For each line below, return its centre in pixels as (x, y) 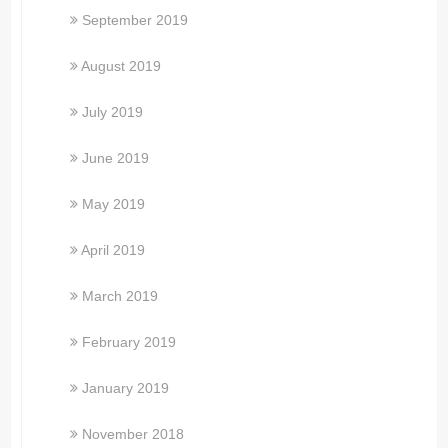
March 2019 (120, 295)
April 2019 (113, 249)
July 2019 (113, 111)
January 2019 (126, 387)
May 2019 (114, 203)
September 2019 (135, 19)
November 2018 (133, 433)
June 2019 (116, 157)
